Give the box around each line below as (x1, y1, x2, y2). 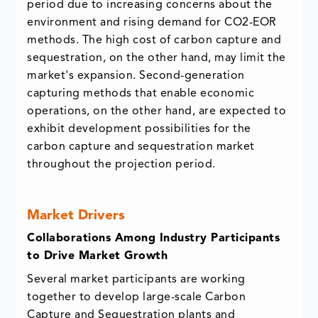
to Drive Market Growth (27, 251, 168, 263)
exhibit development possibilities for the (27, 124, 251, 136)
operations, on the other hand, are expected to (27, 106, 287, 118)
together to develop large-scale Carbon (27, 292, 246, 304)
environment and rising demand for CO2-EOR (27, 17, 277, 29)
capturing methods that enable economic (27, 88, 255, 100)
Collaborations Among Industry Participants (27, 233, 280, 245)
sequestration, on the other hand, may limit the (27, 53, 286, 65)
